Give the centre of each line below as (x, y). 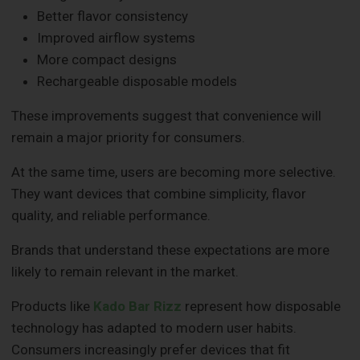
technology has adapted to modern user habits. (154, 327)
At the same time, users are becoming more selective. (174, 172)
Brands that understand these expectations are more (171, 250)
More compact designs (107, 59)
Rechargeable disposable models (137, 81)
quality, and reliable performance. (111, 215)
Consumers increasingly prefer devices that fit (151, 349)
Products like (53, 306)
